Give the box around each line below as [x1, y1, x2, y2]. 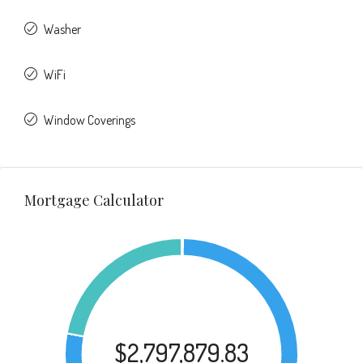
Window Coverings [44, 112, 135, 128]
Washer [44, 21, 81, 37]
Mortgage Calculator [24, 190, 164, 210]
